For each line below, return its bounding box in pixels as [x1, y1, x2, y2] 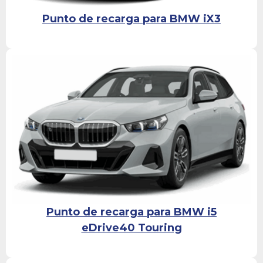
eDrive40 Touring [81, 221, 182, 234]
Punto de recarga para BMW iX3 [42, 12, 221, 25]
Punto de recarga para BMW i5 [46, 205, 217, 218]
